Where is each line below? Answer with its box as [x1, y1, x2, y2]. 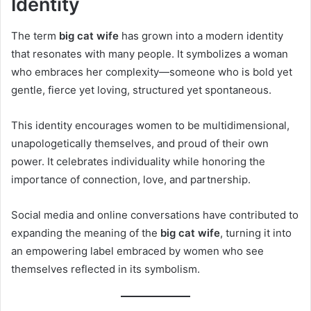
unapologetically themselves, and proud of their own [11, 136, 269, 150]
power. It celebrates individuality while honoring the [11, 154, 265, 168]
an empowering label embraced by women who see [11, 244, 264, 258]
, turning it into [220, 226, 292, 239]
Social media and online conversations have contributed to [11, 208, 299, 221]
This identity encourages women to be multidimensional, [11, 118, 289, 132]
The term [11, 28, 59, 42]
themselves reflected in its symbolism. [11, 262, 200, 276]
